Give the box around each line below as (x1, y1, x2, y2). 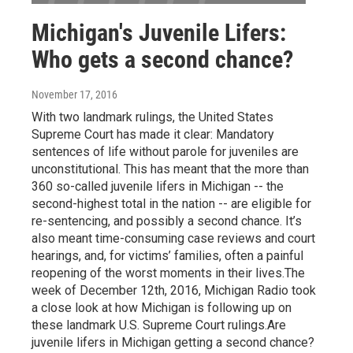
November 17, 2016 (32, 87, 117, 101)
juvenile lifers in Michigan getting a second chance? (32, 334, 314, 350)
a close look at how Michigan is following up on (32, 299, 292, 315)
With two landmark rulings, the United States (32, 109, 273, 124)
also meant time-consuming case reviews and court (32, 230, 315, 246)
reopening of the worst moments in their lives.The (32, 265, 305, 281)
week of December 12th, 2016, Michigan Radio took (32, 282, 316, 298)
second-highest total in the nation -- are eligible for (32, 195, 311, 211)
